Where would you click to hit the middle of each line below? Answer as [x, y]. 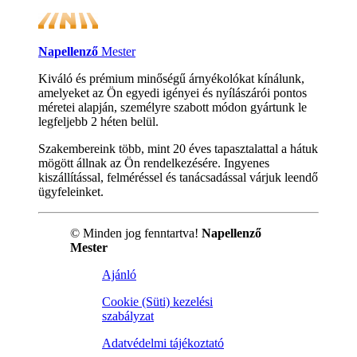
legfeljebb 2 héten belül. [98, 122]
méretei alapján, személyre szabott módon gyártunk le [173, 108]
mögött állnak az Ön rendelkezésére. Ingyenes [154, 163]
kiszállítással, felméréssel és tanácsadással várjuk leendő [178, 178]
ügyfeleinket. [71, 192]
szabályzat [128, 316]
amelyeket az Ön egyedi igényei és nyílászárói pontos [173, 93]
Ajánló [119, 275]
